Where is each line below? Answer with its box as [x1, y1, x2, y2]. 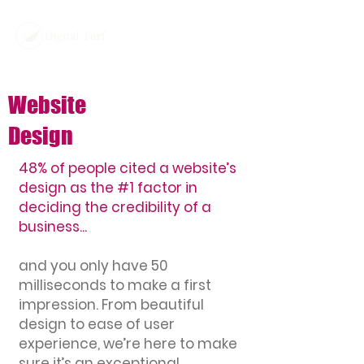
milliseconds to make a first [19, 275, 211, 295]
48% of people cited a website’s [19, 158, 236, 178]
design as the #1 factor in [19, 178, 197, 197]
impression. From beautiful [19, 295, 204, 314]
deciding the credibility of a [19, 197, 211, 217]
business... [19, 217, 87, 236]
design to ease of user [19, 314, 175, 334]
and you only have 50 [19, 256, 168, 275]
